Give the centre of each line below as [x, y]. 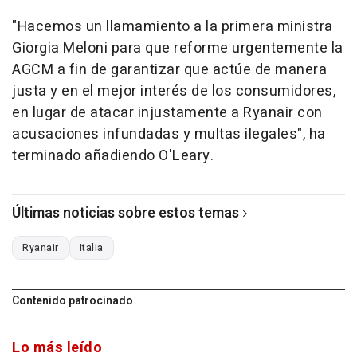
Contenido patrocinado [73, 301]
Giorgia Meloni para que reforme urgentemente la [178, 49]
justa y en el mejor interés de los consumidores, [174, 92]
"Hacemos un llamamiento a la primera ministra [173, 27]
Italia [91, 248]
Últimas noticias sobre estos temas [126, 214]
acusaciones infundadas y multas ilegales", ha [169, 135]
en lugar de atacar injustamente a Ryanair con [167, 113]
